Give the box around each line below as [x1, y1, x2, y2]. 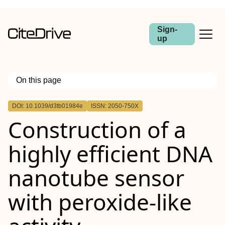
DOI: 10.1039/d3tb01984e [12, 102, 83, 109]
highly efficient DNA [8, 139, 212, 169]
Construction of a [8, 115, 186, 145]
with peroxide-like [8, 187, 192, 217]
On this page [16, 76, 61, 84]
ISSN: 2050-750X [91, 102, 139, 109]
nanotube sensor [8, 163, 184, 193]
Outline [16, 96, 44, 107]
